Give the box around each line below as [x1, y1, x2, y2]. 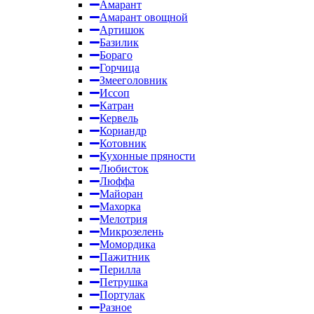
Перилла [100, 264, 141, 275]
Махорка [100, 200, 141, 212]
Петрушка [100, 276, 148, 288]
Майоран [100, 188, 143, 200]
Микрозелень [100, 226, 163, 238]
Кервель [100, 112, 138, 124]
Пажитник [100, 251, 150, 263]
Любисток [100, 163, 149, 175]
